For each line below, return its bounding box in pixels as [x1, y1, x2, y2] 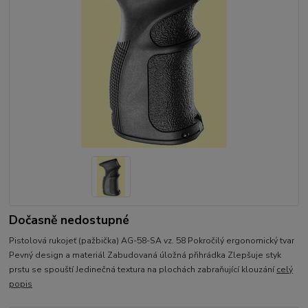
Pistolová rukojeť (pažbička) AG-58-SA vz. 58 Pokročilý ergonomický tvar [9, 235, 295, 247]
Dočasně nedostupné [9, 211, 130, 228]
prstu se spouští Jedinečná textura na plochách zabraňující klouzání [9, 264, 277, 276]
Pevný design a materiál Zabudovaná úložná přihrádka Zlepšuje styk [9, 250, 282, 261]
